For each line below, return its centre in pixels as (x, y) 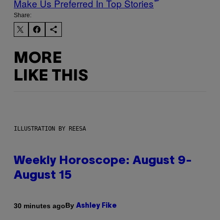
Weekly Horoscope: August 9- (103, 161)
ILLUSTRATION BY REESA (50, 129)
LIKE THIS (51, 76)
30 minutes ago (40, 206)
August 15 (43, 176)
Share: (23, 15)
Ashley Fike (96, 206)
